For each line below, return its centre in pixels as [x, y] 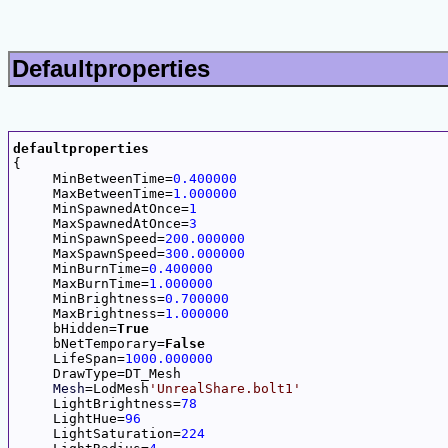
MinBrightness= [89, 298]
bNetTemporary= [89, 343]
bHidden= [65, 328]
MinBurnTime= [81, 268]
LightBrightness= [97, 403]
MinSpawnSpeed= [89, 238]
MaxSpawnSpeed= [89, 253]
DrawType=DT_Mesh [97, 373]
